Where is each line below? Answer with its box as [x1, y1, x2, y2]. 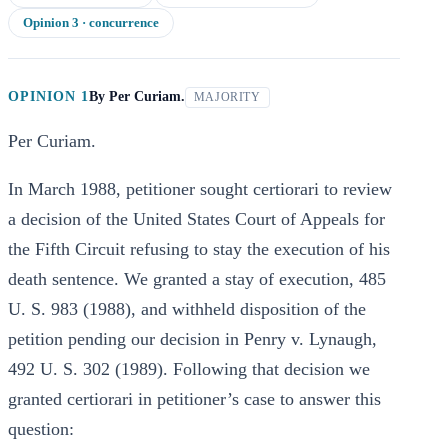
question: [8, 419, 74, 439]
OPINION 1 [8, 89, 89, 104]
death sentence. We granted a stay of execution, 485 [8, 269, 386, 289]
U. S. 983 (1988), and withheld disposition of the [8, 299, 366, 319]
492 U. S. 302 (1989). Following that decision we [8, 359, 370, 379]
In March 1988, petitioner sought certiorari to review [8, 179, 392, 199]
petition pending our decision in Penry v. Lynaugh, [8, 329, 377, 349]
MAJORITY [193, 90, 261, 104]
